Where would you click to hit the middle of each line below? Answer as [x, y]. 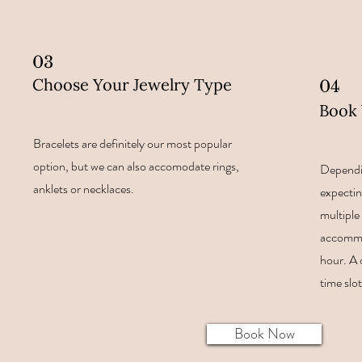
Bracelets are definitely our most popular [133, 143]
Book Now [264, 334]
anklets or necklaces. [84, 189]
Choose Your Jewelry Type [133, 84]
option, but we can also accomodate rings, [137, 166]
